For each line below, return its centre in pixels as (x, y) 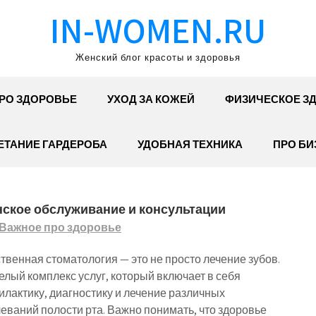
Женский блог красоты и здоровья (158, 57)
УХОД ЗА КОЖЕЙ (151, 99)
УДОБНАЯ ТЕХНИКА (190, 144)
